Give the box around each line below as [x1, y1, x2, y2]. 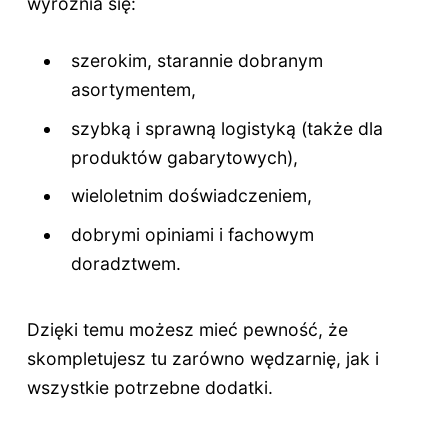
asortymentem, [71, 79, 197, 101]
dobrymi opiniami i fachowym [71, 223, 315, 245]
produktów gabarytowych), [71, 146, 299, 168]
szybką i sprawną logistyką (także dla [71, 117, 384, 139]
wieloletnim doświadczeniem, [71, 185, 313, 207]
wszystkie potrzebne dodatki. [26, 377, 273, 399]
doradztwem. [71, 252, 182, 274]
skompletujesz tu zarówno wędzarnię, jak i [26, 348, 379, 370]
